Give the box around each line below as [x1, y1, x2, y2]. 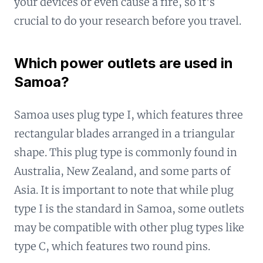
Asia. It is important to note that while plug [14, 183, 234, 197]
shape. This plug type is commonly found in [14, 146, 237, 159]
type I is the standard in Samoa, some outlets [14, 202, 244, 215]
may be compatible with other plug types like [14, 221, 244, 234]
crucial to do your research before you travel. [14, 14, 241, 28]
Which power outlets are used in [14, 55, 233, 72]
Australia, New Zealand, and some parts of [14, 164, 231, 178]
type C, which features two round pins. [14, 240, 210, 253]
